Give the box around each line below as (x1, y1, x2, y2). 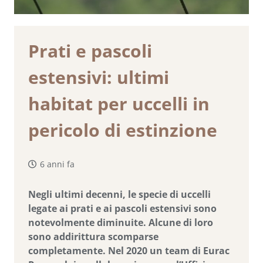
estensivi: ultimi (28, 65, 169, 89)
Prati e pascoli (28, 39, 152, 63)
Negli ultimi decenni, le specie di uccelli (28, 188, 211, 201)
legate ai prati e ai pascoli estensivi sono (28, 202, 217, 215)
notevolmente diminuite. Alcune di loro (28, 216, 213, 230)
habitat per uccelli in (28, 92, 210, 116)
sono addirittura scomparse (28, 230, 159, 244)
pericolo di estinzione (28, 118, 217, 142)
